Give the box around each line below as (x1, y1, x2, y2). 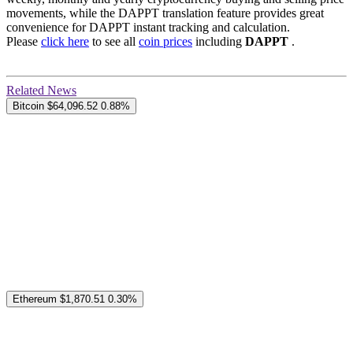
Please (6, 35, 41, 49)
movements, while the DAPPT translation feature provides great (6, 6, 324, 20)
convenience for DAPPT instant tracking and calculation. (6, 20, 290, 35)
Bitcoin (13, 100, 44, 113)
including (192, 35, 245, 49)
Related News (6, 84, 76, 98)
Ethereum (13, 293, 57, 306)
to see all (89, 35, 139, 49)
